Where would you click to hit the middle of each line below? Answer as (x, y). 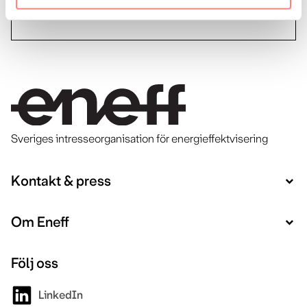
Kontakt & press (61, 182)
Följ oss (35, 264)
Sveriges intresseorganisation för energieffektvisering (139, 139)
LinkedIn (61, 295)
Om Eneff (40, 223)
